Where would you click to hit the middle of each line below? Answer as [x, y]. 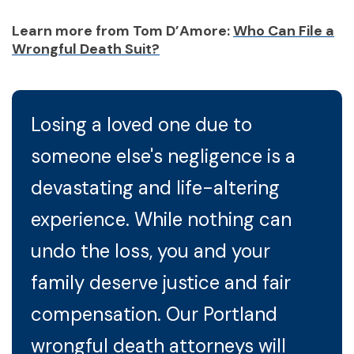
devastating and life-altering [155, 187]
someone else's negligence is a [163, 156]
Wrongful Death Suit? [86, 49]
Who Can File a [284, 30]
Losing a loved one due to [141, 124]
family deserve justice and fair [161, 282]
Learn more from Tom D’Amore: [122, 30]
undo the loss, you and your [151, 250]
